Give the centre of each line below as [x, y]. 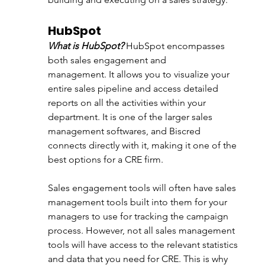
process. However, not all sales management [142, 230]
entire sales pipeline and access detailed [134, 88]
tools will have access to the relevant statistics [144, 245]
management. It [82, 74]
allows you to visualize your [174, 74]
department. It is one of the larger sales [131, 117]
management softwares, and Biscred [125, 131]
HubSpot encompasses [176, 46]
